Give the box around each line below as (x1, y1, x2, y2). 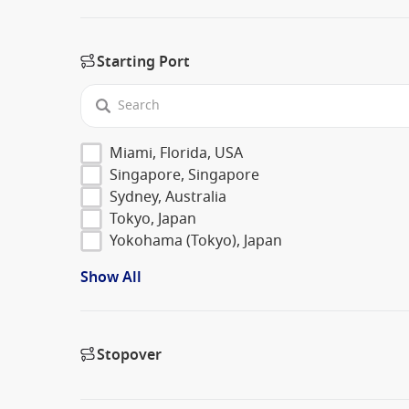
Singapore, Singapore (110, 163, 259, 186)
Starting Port (97, 50, 190, 73)
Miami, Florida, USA (110, 142, 243, 164)
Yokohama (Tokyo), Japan (110, 229, 282, 252)
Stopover (97, 343, 162, 366)
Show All (80, 266, 142, 288)
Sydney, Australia (110, 185, 226, 208)
